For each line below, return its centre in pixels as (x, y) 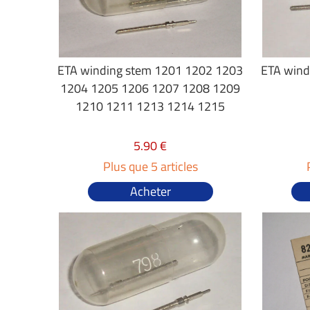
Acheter (150, 191)
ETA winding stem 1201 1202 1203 (151, 70)
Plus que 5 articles (150, 166)
